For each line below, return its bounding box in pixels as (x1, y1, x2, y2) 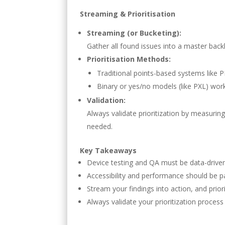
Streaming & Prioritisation (80, 9, 176, 19)
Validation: (87, 95, 126, 105)
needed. (87, 122, 113, 132)
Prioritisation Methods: (87, 54, 171, 64)
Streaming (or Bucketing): (87, 28, 182, 38)
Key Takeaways (80, 146, 137, 156)
